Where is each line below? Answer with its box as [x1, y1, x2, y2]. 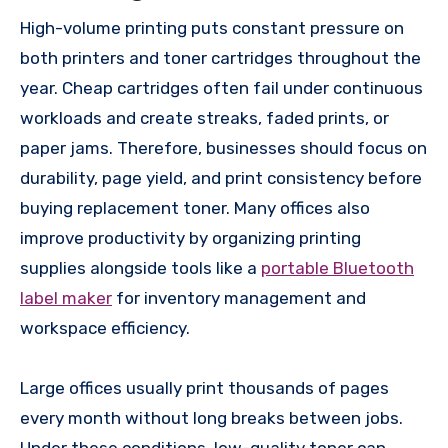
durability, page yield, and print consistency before [20, 168, 422, 189]
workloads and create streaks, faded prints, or [20, 108, 389, 129]
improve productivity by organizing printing [20, 228, 361, 249]
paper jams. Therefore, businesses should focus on [20, 138, 427, 159]
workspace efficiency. [20, 318, 190, 339]
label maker [20, 288, 112, 309]
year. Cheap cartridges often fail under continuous [20, 78, 423, 99]
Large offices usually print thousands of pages [20, 378, 389, 399]
